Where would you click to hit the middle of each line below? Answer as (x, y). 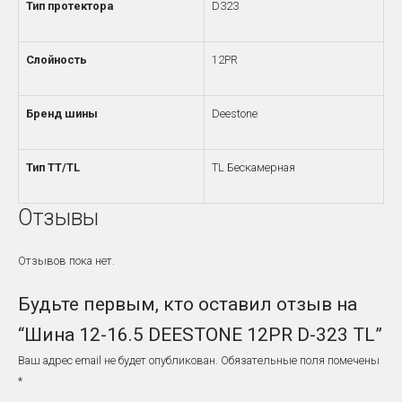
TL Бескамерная (253, 167)
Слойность (57, 59)
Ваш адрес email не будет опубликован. (118, 361)
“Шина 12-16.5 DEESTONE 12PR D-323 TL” (200, 335)
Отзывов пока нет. (66, 260)
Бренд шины (62, 113)
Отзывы (58, 217)
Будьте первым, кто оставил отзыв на (188, 305)
